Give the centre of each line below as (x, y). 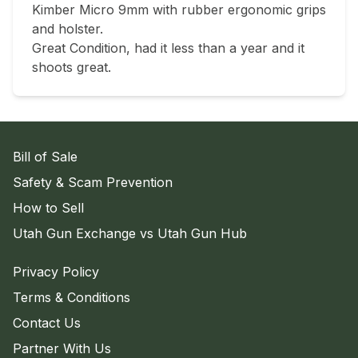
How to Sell (48, 208)
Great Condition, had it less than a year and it (168, 48)
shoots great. (72, 68)
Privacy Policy (56, 272)
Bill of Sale (45, 157)
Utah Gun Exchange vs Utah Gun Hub (130, 234)
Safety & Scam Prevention (93, 183)
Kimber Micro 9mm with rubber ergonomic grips (179, 10)
